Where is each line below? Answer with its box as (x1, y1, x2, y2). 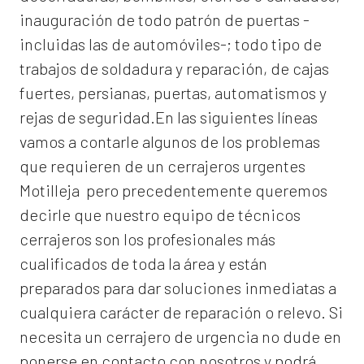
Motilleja (19, 180, 80, 201)
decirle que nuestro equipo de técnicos (19, 205, 301, 225)
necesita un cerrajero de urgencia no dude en (19, 327, 341, 347)
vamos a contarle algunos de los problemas (19, 132, 320, 152)
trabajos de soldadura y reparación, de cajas (19, 58, 329, 79)
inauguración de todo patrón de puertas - (19, 10, 310, 30)
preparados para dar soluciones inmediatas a (19, 278, 336, 298)
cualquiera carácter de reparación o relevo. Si (19, 302, 343, 323)
